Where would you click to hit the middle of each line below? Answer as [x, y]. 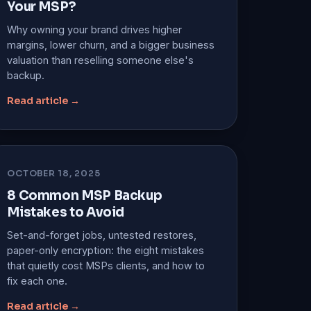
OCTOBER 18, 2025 [54, 173]
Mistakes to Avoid [66, 212]
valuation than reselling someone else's [101, 60]
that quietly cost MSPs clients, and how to [106, 265]
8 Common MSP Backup [85, 195]
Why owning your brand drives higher [95, 29]
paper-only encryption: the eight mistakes [106, 250]
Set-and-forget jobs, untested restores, [102, 235]
